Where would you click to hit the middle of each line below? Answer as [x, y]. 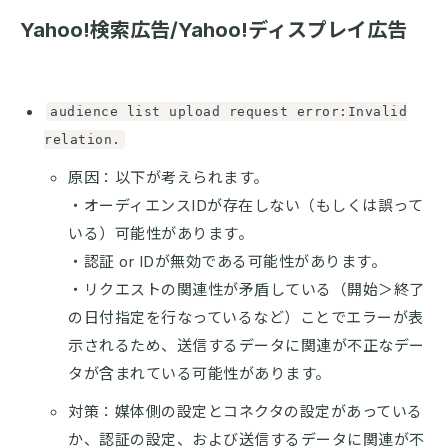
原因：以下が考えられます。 [168, 177]
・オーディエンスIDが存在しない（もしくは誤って [245, 205]
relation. [82, 139]
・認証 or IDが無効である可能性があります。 [227, 261]
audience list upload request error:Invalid [228, 111]
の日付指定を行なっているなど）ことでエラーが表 [246, 317]
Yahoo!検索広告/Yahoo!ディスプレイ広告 [213, 29]
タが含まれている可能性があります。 [199, 373]
